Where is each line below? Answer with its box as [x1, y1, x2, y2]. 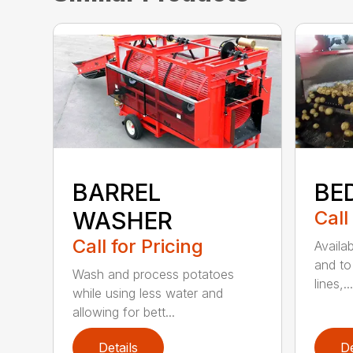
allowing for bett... [72, 304, 176, 321]
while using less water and [72, 285, 224, 302]
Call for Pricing [72, 235, 204, 258]
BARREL [72, 178, 162, 207]
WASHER [72, 206, 173, 236]
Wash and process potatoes [72, 266, 235, 283]
